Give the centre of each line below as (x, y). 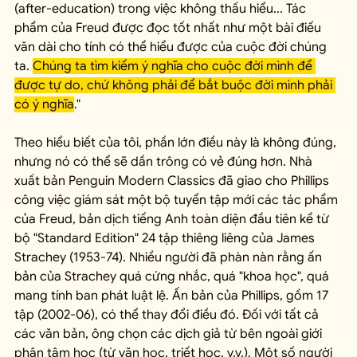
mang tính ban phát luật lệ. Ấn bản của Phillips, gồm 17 (173, 296)
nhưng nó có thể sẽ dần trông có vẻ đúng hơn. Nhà (165, 162)
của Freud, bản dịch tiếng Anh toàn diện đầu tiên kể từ (173, 220)
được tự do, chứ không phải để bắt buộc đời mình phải (175, 86)
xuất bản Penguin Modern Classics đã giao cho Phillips (173, 181)
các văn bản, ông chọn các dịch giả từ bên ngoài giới (170, 334)
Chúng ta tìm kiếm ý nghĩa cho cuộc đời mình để (174, 67)
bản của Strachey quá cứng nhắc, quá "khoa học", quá (173, 277)
